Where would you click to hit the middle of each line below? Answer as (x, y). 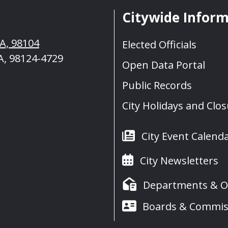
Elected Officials (159, 45)
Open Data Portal (164, 65)
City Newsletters (179, 161)
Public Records (157, 85)
